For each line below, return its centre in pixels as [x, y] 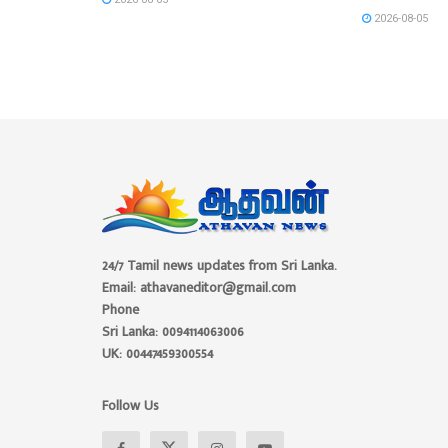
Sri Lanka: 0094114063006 [173, 331]
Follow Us [130, 405]
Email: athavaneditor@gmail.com [199, 287]
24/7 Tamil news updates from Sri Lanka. [219, 265]
